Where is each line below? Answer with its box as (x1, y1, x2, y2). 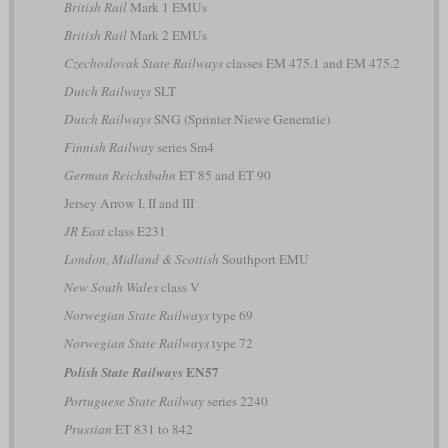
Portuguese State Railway (63, 391, 204, 410)
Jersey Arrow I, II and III (63, 193, 194, 212)
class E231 (104, 221, 166, 240)
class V (157, 277, 200, 296)
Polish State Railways (63, 362, 183, 381)
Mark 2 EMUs (126, 25, 207, 44)
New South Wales (63, 277, 158, 296)
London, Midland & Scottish (63, 249, 219, 268)
